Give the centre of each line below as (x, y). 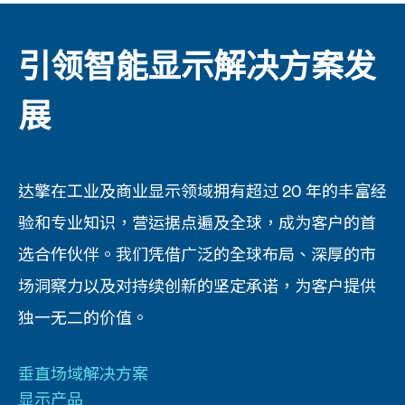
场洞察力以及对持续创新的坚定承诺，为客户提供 (197, 286)
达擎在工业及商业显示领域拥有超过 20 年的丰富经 (202, 191)
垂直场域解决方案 (83, 373)
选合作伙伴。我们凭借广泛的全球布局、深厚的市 (197, 254)
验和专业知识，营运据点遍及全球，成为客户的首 (197, 222)
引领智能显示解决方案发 (197, 65)
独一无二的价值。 (83, 317)
